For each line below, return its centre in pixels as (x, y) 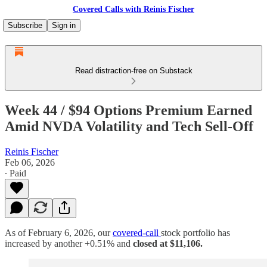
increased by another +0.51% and (69, 243)
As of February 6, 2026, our (59, 232)
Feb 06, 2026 (30, 162)
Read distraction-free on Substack (133, 71)
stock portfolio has (195, 232)
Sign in (64, 25)
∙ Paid (15, 173)
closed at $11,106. (168, 243)
